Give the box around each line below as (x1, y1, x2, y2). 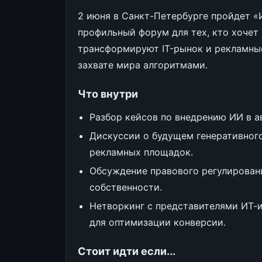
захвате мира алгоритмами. (78, 59, 208, 71)
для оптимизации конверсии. (89, 216, 226, 228)
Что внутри (78, 88, 138, 100)
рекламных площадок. (89, 146, 193, 158)
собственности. (89, 181, 162, 193)
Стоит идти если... (78, 245, 175, 257)
